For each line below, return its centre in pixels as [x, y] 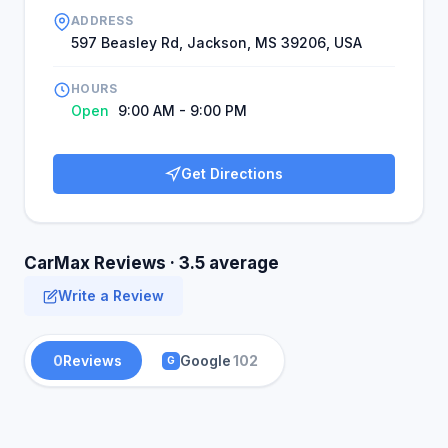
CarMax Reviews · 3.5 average [151, 263]
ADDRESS [102, 20]
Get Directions [232, 173]
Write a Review [111, 295]
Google [205, 360]
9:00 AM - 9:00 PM [180, 110]
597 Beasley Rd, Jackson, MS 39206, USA [216, 42]
